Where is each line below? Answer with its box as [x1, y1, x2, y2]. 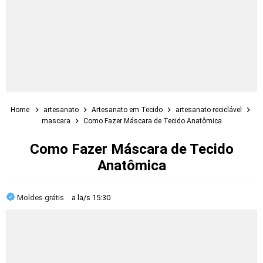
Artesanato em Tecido [91, 106, 164, 114]
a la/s [72, 193, 92, 202]
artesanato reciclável [175, 106, 244, 114]
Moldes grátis [17, 193, 66, 202]
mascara [41, 117, 72, 125]
